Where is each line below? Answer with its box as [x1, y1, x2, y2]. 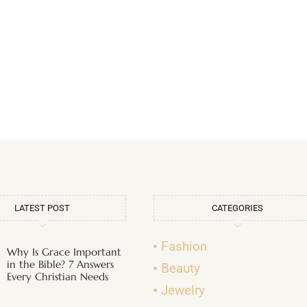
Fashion [161, 238, 208, 254]
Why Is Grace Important [7, 245, 122, 258]
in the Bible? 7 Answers [7, 257, 114, 271]
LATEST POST [14, 202, 70, 213]
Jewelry [161, 282, 206, 298]
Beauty [161, 260, 201, 276]
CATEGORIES [212, 202, 263, 213]
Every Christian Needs [7, 269, 109, 283]
